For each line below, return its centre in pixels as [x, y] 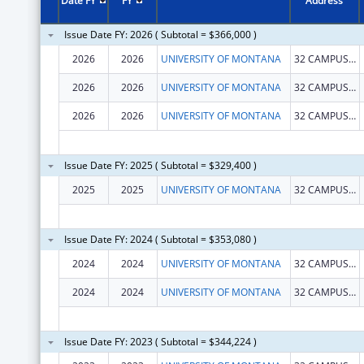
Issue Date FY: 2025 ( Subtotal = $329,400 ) [160, 165]
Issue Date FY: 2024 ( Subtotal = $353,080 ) [160, 239]
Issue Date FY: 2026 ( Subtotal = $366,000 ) [160, 34]
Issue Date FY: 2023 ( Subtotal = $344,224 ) [160, 341]
